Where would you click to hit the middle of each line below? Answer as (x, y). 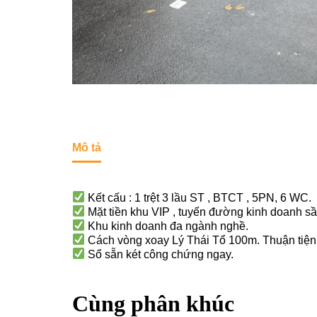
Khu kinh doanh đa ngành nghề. (167, 226)
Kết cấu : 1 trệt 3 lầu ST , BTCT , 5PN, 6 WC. (198, 197)
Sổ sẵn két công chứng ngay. (160, 254)
